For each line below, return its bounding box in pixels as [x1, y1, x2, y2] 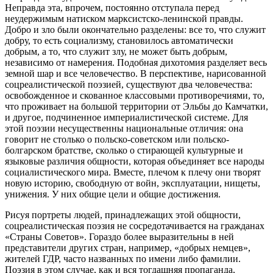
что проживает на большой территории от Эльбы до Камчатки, [5, 101, 268, 112]
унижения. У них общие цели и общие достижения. [5, 188, 221, 199]
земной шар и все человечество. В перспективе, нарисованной [5, 68, 266, 79]
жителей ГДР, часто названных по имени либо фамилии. [5, 253, 241, 264]
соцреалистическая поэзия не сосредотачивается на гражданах [5, 220, 264, 231]
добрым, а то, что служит [5, 46, 110, 57]
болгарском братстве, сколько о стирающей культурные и [5, 144, 243, 155]
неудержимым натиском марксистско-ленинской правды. [5, 13, 243, 24]
